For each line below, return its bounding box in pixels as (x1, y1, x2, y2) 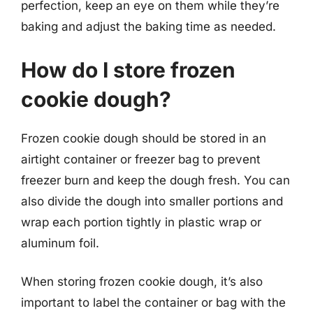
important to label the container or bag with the (21, 296, 286, 310)
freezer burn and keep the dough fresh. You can (21, 173, 290, 187)
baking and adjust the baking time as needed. (21, 20, 276, 34)
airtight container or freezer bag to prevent (21, 152, 261, 166)
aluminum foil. (21, 235, 99, 250)
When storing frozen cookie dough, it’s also (21, 275, 263, 289)
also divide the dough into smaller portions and (21, 194, 283, 208)
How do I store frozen (21, 57, 235, 82)
